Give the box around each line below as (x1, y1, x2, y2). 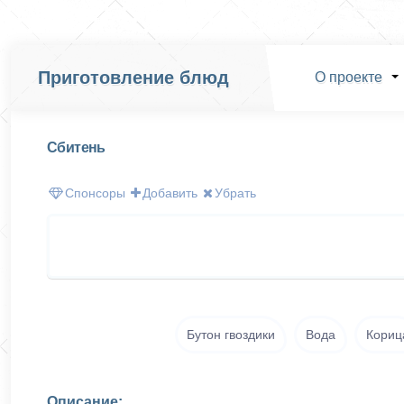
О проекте (314, 69, 382, 85)
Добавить (142, 186, 197, 200)
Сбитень (47, 140, 106, 155)
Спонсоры (65, 186, 125, 200)
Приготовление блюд (38, 68, 229, 87)
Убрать (215, 186, 256, 200)
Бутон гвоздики (187, 327, 275, 342)
